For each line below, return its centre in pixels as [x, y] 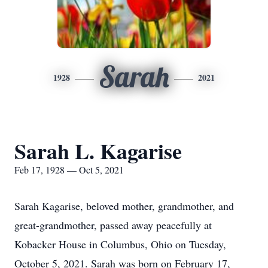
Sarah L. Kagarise [98, 151]
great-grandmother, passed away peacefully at [113, 225]
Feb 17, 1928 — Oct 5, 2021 [69, 170]
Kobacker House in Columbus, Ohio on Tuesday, [120, 244]
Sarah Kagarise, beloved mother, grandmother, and [124, 206]
